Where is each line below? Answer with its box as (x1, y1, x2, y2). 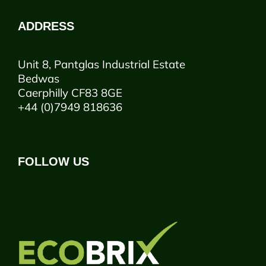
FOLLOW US (18, 155, 89, 169)
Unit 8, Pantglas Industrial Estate (18, 57, 185, 72)
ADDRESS (18, 20, 74, 33)
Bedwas (18, 71, 59, 86)
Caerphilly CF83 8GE (18, 85, 122, 100)
